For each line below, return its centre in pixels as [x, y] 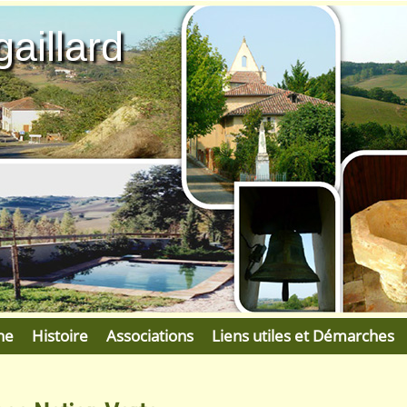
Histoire [60, 336]
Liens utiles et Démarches [303, 336]
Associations [150, 336]
